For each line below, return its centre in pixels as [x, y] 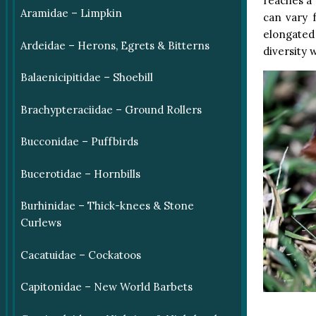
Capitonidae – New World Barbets [106, 287]
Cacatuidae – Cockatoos [80, 255]
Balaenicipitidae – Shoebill [86, 78]
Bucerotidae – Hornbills [80, 174]
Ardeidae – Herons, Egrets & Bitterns [115, 45]
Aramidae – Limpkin [71, 13]
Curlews [41, 223]
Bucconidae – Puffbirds [79, 142]
